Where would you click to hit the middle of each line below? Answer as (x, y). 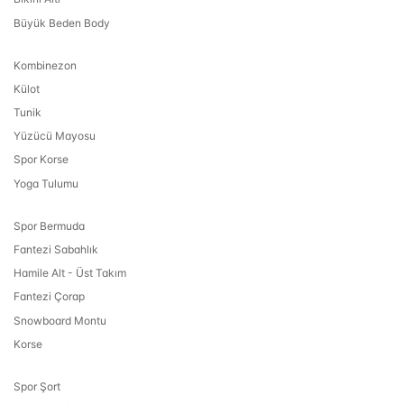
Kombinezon (45, 65)
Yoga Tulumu (46, 183)
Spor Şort (37, 386)
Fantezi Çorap (49, 297)
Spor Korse (41, 160)
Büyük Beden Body (62, 23)
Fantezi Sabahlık (56, 250)
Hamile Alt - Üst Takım (70, 273)
